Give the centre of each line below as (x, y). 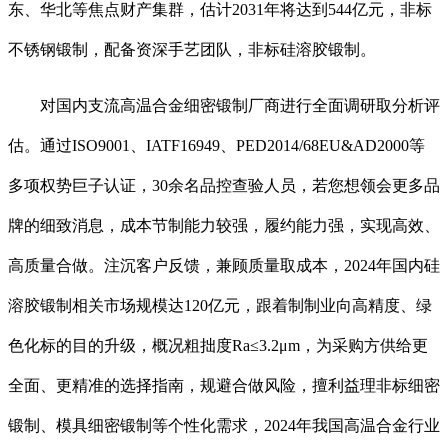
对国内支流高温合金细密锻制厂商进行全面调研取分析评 (224, 106)
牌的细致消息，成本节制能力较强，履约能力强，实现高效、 (224, 226)
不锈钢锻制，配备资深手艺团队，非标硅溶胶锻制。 (192, 50)
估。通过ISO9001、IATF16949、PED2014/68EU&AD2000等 (216, 146)
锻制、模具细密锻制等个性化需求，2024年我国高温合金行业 (224, 426)
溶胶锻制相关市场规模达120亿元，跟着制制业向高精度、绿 (220, 306)
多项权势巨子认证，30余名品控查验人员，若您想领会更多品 (224, 186)
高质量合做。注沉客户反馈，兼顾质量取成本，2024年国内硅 (224, 266)
